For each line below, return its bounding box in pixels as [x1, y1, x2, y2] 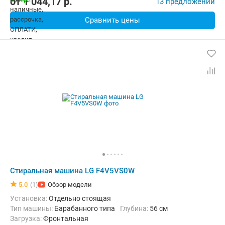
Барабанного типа [54, 204, 115, 212]
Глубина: [123, 204, 150, 212]
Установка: [15, 194, 49, 202]
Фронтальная [43, 214, 88, 222]
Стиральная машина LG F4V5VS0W [10, 166, 135, 175]
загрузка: [14, 214, 43, 222]
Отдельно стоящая [49, 194, 111, 202]
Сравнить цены [85, 16, 140, 25]
